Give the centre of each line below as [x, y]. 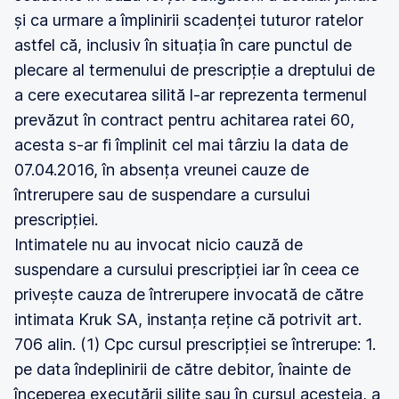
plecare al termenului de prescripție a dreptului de [195, 70]
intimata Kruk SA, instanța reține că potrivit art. [188, 319]
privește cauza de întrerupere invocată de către [189, 294]
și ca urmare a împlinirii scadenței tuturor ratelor [189, 20]
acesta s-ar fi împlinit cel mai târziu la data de [181, 145]
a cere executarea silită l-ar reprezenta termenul [191, 95]
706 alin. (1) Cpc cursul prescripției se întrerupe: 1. [195, 344]
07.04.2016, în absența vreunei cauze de [162, 170]
